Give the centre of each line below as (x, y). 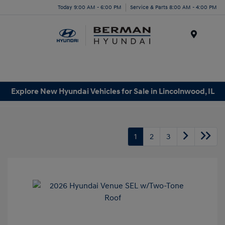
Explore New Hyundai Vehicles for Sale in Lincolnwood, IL (113, 91)
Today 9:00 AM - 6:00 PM (90, 7)
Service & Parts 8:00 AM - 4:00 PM (174, 7)
